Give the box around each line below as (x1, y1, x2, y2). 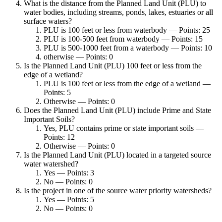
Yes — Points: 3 (44, 168, 94, 177)
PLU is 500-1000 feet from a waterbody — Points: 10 (44, 43, 212, 52)
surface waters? (24, 16, 72, 25)
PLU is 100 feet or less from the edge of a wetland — (44, 79, 211, 88)
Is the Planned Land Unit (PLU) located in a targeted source (24, 150, 211, 159)
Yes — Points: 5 (44, 195, 94, 204)
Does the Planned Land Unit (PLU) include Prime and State (24, 106, 211, 114)
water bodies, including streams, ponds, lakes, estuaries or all (24, 7, 213, 16)
